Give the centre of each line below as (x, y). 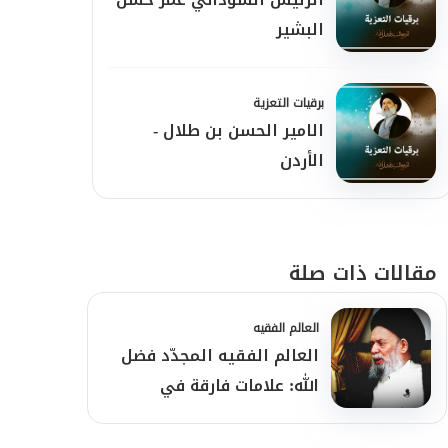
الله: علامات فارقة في (239, 385)
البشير (300, 29)
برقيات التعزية (288, 103)
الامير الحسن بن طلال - (238, 130)
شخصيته (287, 415)
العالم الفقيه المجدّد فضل (220, 355)
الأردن (302, 160)
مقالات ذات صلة (363, 273)
